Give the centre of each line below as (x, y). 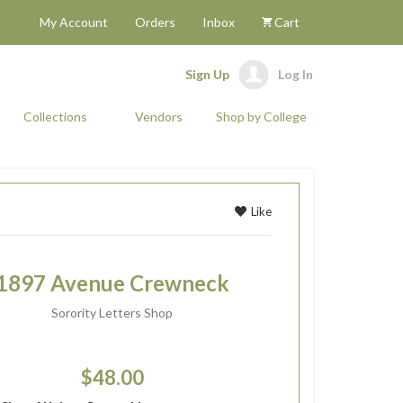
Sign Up (207, 74)
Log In (296, 74)
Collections (56, 116)
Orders (155, 22)
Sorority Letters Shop (112, 313)
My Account (74, 22)
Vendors (158, 116)
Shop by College (262, 116)
